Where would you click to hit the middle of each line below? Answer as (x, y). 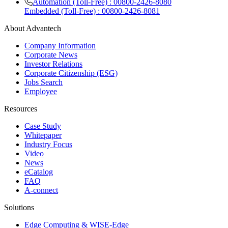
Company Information (60, 45)
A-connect (41, 190)
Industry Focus (48, 144)
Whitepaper (43, 135)
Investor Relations (53, 64)
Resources (21, 108)
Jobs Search (44, 82)
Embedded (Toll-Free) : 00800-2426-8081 (92, 11)
